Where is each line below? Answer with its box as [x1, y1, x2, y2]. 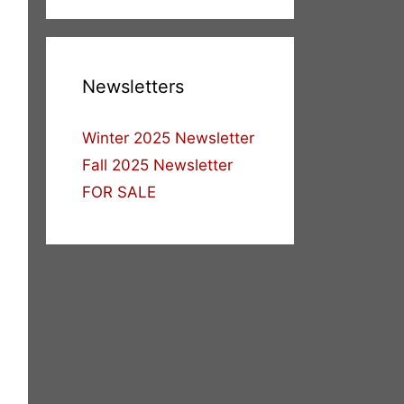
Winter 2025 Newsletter [82, 129, 254, 148]
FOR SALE [82, 183, 156, 202]
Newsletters [82, 76, 184, 98]
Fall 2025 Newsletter [82, 156, 233, 175]
